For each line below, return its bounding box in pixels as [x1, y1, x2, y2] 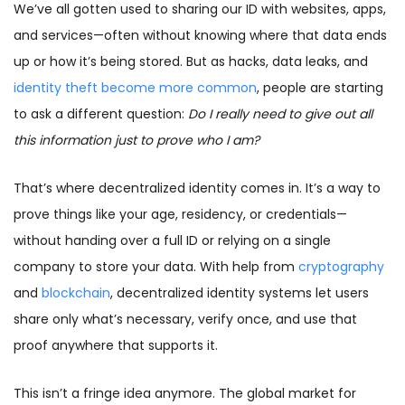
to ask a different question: [14, 105, 188, 124]
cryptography [298, 258, 384, 277]
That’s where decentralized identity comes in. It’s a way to [14, 179, 381, 198]
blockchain [42, 284, 110, 303]
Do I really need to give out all [188, 105, 372, 124]
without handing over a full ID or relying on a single [14, 231, 331, 250]
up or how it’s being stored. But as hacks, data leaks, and [14, 52, 368, 71]
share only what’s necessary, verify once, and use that [14, 310, 357, 329]
